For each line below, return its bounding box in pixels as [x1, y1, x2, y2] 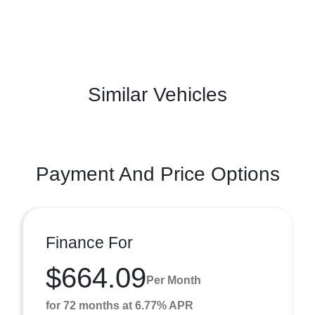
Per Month [146, 274, 201, 287]
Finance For [46, 233, 133, 252]
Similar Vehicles [88, 83, 227, 105]
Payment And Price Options [35, 162, 280, 185]
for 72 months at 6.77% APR [46, 299, 193, 311]
